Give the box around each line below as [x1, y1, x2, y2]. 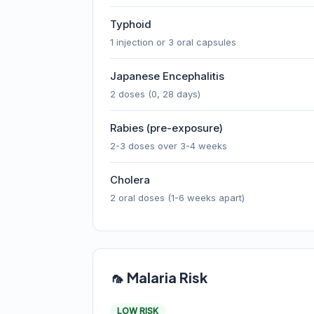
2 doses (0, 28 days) [110, 88, 200, 100]
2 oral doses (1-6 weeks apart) [110, 192, 245, 203]
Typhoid [110, 18, 151, 31]
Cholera [110, 173, 150, 186]
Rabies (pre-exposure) [110, 121, 223, 135]
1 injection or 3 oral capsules [110, 36, 236, 48]
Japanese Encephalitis [110, 69, 224, 83]
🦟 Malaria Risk [110, 268, 207, 286]
